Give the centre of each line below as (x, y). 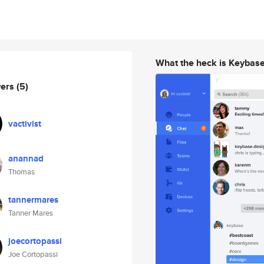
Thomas (22, 172)
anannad (26, 159)
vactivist (25, 124)
